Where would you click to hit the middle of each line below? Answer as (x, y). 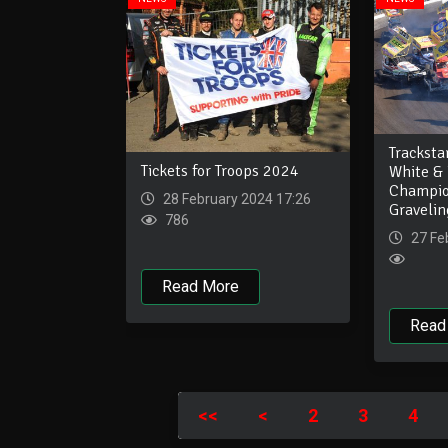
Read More (200, 287)
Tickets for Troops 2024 (220, 171)
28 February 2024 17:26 (235, 199)
